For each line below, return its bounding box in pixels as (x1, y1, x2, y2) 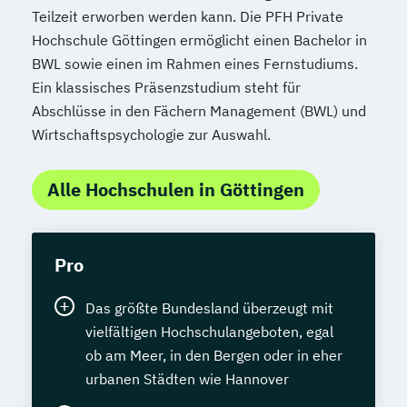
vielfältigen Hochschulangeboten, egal (85, 323, 333, 342)
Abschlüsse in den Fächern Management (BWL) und (32, 102, 366, 121)
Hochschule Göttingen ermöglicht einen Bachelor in (32, 31, 367, 50)
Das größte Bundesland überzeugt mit (85, 299, 333, 318)
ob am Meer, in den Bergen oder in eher (85, 346, 342, 365)
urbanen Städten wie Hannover (85, 370, 289, 389)
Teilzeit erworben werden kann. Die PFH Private (32, 7, 343, 26)
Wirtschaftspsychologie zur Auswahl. (32, 125, 271, 144)
